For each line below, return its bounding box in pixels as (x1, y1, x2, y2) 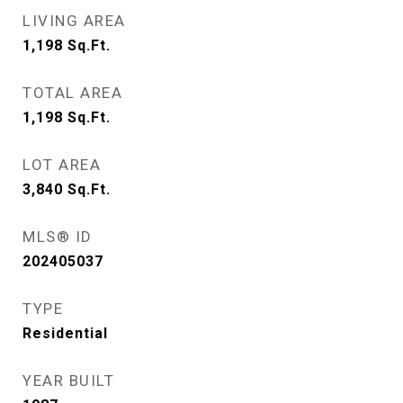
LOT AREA (22, 155, 101, 174)
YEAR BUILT (22, 371, 114, 390)
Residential (22, 324, 108, 342)
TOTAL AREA (22, 83, 122, 102)
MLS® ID (22, 227, 93, 246)
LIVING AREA (22, 11, 126, 30)
